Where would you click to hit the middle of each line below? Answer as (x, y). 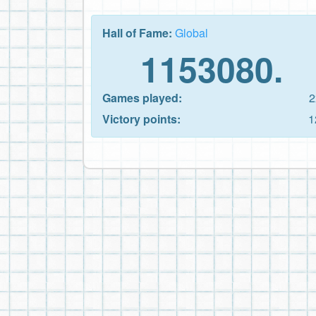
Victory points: (141, 119)
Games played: (142, 97)
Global (192, 32)
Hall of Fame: (139, 32)
